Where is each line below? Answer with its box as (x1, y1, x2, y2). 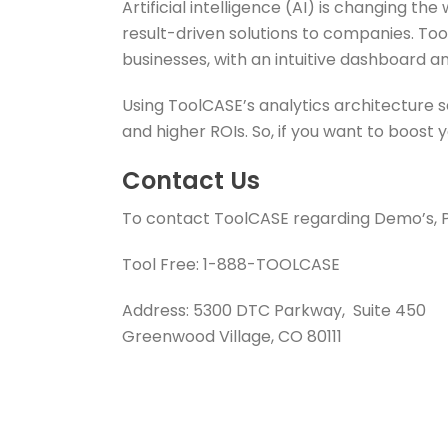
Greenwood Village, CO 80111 (122, 325, 342, 348)
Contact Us (122, 164, 260, 197)
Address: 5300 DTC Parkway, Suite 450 (122, 299, 426, 322)
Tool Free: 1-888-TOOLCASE (122, 253, 340, 276)
